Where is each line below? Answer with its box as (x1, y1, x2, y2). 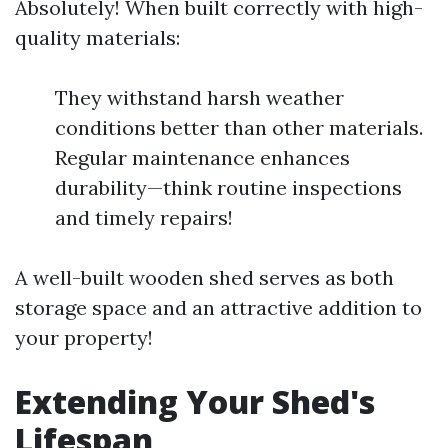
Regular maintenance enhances (55, 145, 350, 170)
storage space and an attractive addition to (15, 295, 422, 320)
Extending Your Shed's (15, 380, 375, 423)
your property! (15, 325, 153, 350)
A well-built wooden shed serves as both (15, 265, 394, 290)
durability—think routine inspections (55, 175, 402, 200)
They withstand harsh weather (55, 85, 344, 110)
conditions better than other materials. (55, 115, 423, 140)
